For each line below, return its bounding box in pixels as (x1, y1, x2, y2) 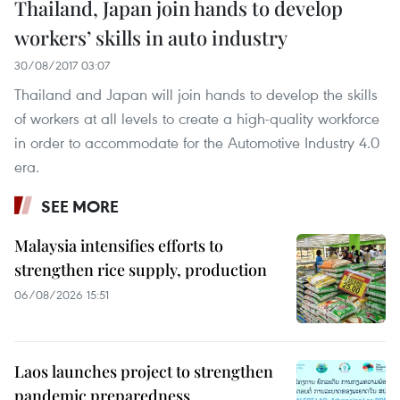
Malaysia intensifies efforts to (14, 235, 223, 256)
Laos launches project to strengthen (14, 361, 273, 382)
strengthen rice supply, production (14, 259, 267, 280)
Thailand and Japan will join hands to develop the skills (14, 84, 378, 104)
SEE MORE (41, 196, 119, 217)
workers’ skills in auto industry (14, 24, 287, 51)
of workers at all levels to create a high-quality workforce (14, 108, 379, 129)
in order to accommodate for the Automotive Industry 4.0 (14, 132, 379, 153)
